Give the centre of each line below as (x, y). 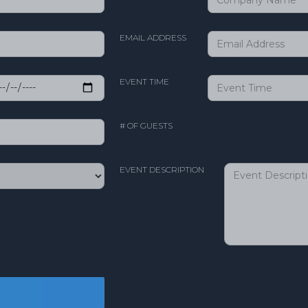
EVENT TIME (144, 81)
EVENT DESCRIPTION (162, 169)
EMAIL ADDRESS (153, 37)
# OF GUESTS (146, 125)
